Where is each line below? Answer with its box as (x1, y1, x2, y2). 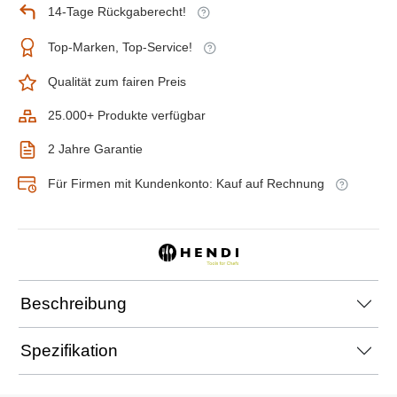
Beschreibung (20, 293, 127, 313)
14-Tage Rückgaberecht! (48, 4, 186, 19)
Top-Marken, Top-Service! (48, 40, 192, 55)
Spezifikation (20, 340, 118, 360)
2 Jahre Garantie (48, 142, 143, 157)
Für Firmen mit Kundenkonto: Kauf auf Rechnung (48, 176, 324, 191)
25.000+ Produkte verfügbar (48, 108, 206, 123)
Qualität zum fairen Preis (48, 74, 186, 90)
